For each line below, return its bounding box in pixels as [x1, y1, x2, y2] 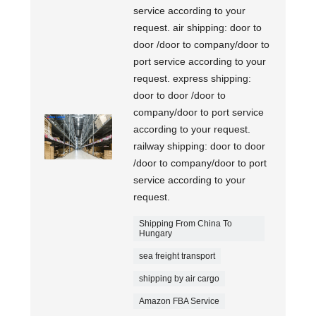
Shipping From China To [139, 219, 233, 229]
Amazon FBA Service [139, 296, 220, 306]
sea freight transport [139, 251, 216, 261]
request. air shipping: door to [133, 22, 262, 33]
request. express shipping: [133, 73, 252, 84]
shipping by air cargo [139, 274, 220, 284]
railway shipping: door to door [133, 140, 266, 152]
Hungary [139, 229, 173, 238]
